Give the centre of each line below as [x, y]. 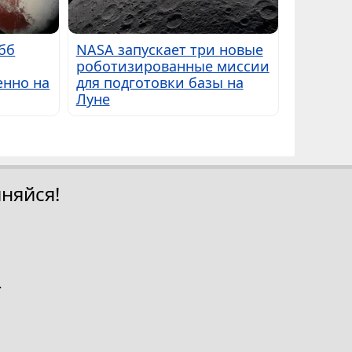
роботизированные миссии [172, 66]
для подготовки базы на [159, 83]
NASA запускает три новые [169, 50]
